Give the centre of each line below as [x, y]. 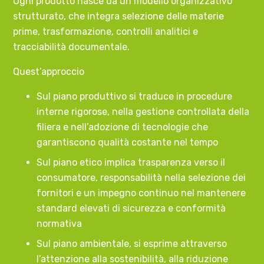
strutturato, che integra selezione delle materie [119, 16]
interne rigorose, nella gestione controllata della [143, 112]
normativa [60, 224]
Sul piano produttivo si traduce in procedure [135, 96]
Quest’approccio [49, 72]
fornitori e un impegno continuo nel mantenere [141, 193]
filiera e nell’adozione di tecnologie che [123, 127]
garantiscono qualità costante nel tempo [128, 142]
